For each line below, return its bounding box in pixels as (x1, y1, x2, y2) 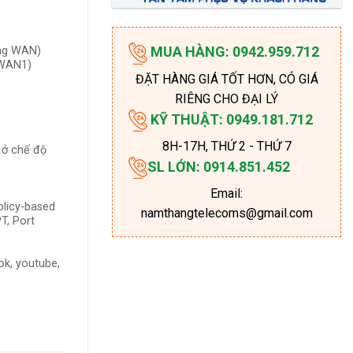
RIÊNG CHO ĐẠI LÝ (175, 91, 278, 106)
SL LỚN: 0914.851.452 (147, 158, 290, 175)
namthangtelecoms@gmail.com (140, 206, 313, 221)
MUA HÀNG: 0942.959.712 (150, 43, 319, 61)
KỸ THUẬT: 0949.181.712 (150, 110, 313, 128)
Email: (210, 186, 243, 202)
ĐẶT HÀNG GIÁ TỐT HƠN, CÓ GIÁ (135, 71, 318, 87)
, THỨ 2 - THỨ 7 (205, 138, 292, 154)
